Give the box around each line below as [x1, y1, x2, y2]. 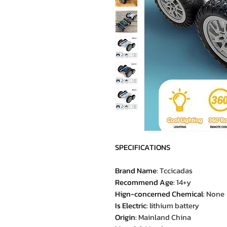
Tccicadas [160, 165, 193, 176]
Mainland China [138, 211, 191, 223]
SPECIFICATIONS [115, 141, 170, 153]
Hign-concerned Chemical [115, 188, 203, 200]
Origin [115, 211, 135, 223]
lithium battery [149, 200, 199, 211]
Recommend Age [115, 176, 173, 188]
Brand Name [115, 165, 157, 176]
